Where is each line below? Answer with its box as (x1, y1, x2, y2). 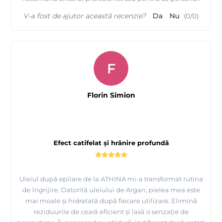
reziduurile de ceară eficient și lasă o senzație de (33, 208, 189, 216)
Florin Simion (87, 91, 135, 100)
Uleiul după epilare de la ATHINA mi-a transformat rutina (19, 175, 203, 183)
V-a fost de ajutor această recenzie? (23, 11, 146, 21)
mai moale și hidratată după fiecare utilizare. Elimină (25, 197, 197, 205)
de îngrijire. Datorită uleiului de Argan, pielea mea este (22, 186, 200, 194)
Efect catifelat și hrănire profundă (53, 139, 169, 147)
